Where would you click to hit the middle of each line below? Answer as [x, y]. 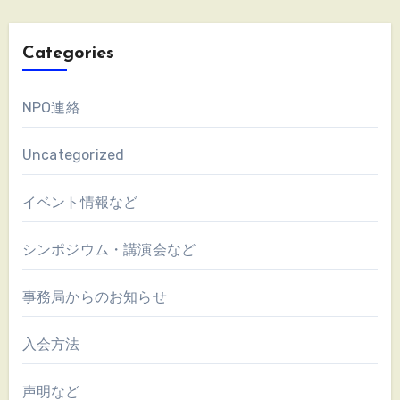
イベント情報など [80, 202]
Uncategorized [73, 154]
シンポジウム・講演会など [109, 249]
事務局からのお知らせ [94, 296]
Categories [68, 53]
